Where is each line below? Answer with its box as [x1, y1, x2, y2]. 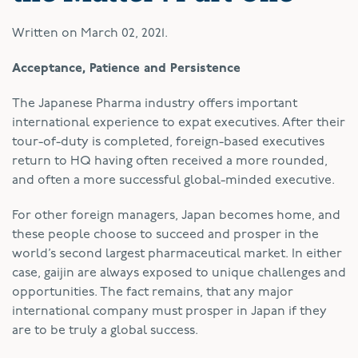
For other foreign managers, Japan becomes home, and [12, 209, 340, 222]
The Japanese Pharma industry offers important [12, 97, 297, 110]
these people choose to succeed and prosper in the [12, 228, 319, 241]
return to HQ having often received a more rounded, [12, 154, 328, 168]
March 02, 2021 [81, 26, 165, 40]
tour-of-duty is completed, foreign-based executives [12, 135, 324, 149]
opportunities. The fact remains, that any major [12, 285, 293, 299]
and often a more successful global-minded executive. [12, 173, 335, 187]
